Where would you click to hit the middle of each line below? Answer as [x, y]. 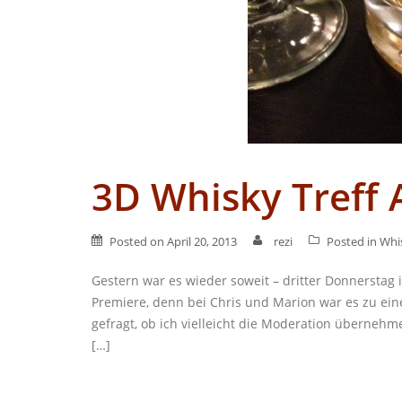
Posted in [353, 241]
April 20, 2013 [202, 241]
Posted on [138, 241]
